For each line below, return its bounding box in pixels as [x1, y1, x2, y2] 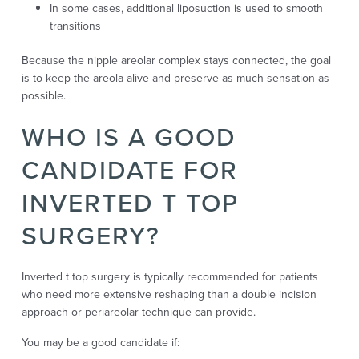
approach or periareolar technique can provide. [21, 303, 256, 321]
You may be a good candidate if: [21, 333, 179, 351]
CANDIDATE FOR [21, 150, 238, 189]
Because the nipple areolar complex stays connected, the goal [21, 51, 331, 69]
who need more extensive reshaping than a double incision [21, 285, 317, 303]
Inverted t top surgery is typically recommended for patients [21, 268, 318, 285]
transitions [49, 17, 101, 34]
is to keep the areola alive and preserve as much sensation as [21, 69, 329, 87]
